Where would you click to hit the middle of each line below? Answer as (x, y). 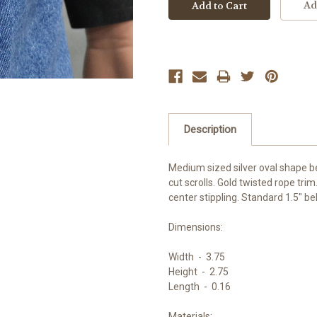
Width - (187, 257)
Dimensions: (196, 227)
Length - (190, 287)
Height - (189, 272)
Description (210, 130)
